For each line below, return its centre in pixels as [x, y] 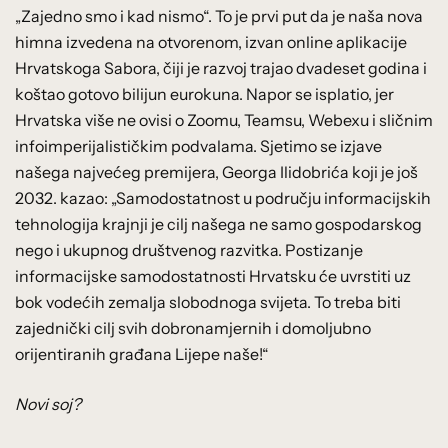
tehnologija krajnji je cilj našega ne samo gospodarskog [218, 223]
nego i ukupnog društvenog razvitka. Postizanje [189, 249]
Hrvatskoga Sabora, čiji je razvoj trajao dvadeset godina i [221, 67]
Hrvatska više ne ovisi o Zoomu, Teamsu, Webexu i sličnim [224, 119]
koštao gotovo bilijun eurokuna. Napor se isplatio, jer [204, 93]
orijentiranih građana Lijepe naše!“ [142, 353]
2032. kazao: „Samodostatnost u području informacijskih [223, 197]
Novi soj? [48, 403]
